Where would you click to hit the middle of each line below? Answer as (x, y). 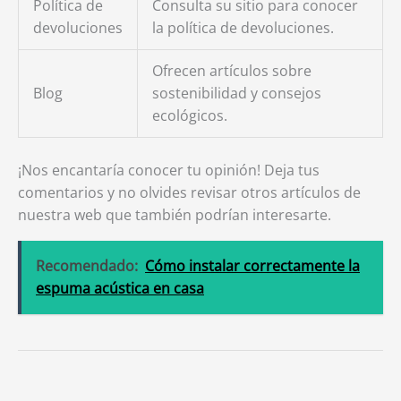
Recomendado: (87, 266)
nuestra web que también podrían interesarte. (175, 215)
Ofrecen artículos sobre (232, 71)
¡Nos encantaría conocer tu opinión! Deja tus (169, 170)
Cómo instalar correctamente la (252, 266)
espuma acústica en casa (120, 288)
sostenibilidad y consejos (237, 93)
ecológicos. (190, 115)
